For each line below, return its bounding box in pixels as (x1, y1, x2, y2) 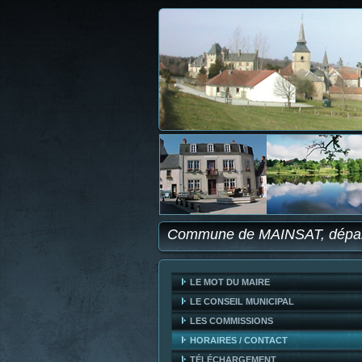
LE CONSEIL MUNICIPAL (190, 297, 294, 306)
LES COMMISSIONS (190, 316, 273, 326)
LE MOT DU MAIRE (190, 277, 270, 287)
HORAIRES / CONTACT (190, 335, 288, 345)
